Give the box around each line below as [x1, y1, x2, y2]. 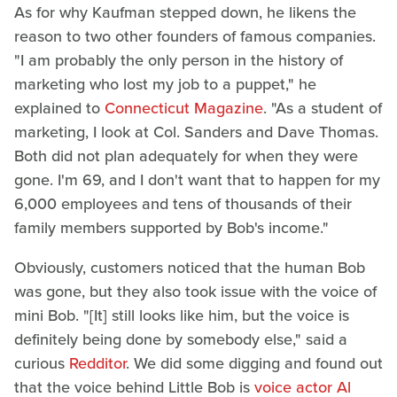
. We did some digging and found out [126, 352, 383, 376]
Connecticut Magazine [105, 97, 263, 121]
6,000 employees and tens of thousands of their [14, 192, 352, 216]
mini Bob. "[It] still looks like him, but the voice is [14, 304, 349, 328]
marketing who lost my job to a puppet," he [14, 73, 316, 97]
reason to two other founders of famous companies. [14, 25, 376, 49]
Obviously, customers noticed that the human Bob [14, 256, 365, 280]
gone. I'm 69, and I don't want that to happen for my [14, 168, 380, 192]
